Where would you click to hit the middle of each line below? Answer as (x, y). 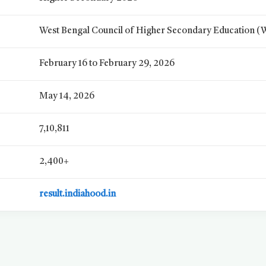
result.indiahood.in (78, 194)
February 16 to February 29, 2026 (107, 64)
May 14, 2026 (67, 96)
